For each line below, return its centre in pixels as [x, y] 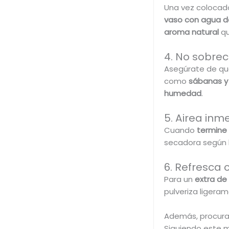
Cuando [179, 130]
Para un [178, 179]
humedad [182, 94]
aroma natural [192, 32]
